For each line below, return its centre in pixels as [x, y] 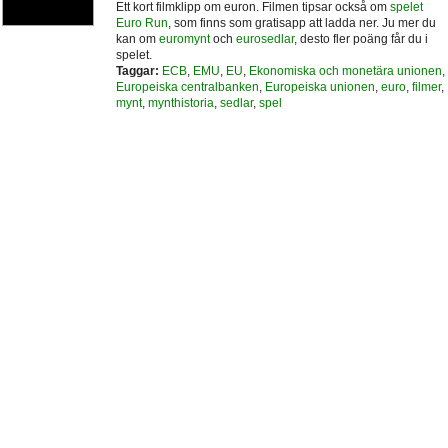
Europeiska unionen [319, 87]
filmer [426, 87]
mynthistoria [180, 103]
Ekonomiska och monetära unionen [345, 71]
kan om [137, 39]
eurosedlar [264, 39]
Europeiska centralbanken [187, 87]
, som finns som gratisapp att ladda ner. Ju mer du [301, 23]
